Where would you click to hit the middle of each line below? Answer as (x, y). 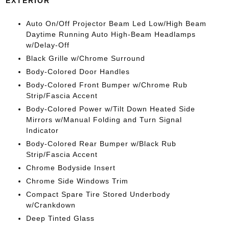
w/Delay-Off (48, 45)
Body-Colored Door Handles (78, 72)
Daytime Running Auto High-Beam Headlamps (111, 34)
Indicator (42, 130)
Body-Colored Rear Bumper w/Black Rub (101, 144)
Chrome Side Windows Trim (77, 181)
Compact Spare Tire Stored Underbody (98, 194)
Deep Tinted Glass (60, 218)
